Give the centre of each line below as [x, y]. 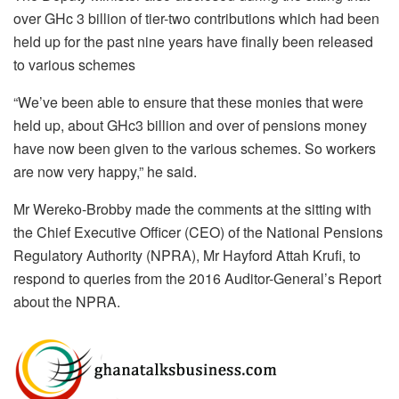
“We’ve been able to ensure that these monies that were [188, 102]
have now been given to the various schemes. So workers [195, 148]
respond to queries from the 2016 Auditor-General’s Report [197, 278]
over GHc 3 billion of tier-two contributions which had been [196, 18]
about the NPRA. [67, 301]
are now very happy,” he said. [105, 171]
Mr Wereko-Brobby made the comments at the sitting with [192, 208]
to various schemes [74, 64]
